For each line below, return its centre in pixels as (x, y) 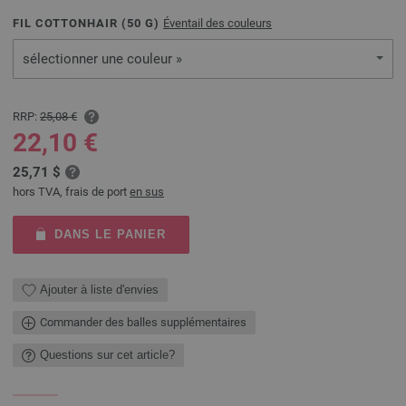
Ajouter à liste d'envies (99, 290)
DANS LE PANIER (110, 234)
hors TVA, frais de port (71, 191)
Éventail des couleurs (217, 23)
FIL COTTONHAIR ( (70, 23)
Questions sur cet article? (107, 355)
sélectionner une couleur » (102, 59)
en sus (147, 191)
